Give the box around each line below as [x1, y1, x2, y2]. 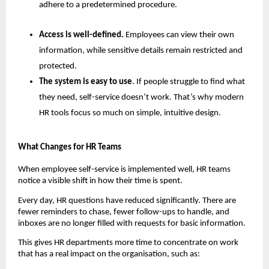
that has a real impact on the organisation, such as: [18, 249, 200, 259]
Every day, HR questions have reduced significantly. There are [18, 196, 236, 205]
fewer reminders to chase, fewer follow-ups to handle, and [18, 207, 229, 217]
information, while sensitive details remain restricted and [39, 46, 243, 55]
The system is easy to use [39, 77, 132, 86]
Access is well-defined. [39, 31, 125, 40]
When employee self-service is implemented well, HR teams [18, 165, 231, 175]
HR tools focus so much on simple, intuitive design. [39, 109, 221, 118]
